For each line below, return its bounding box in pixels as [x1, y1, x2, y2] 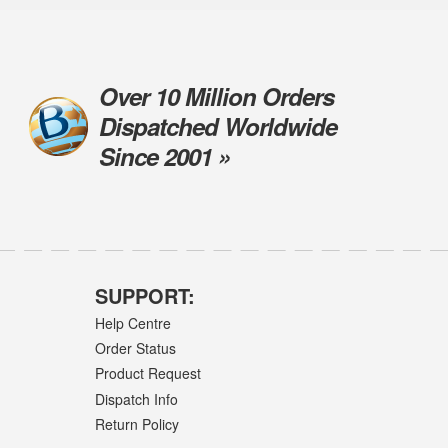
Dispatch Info [94, 388, 178, 409]
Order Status [94, 338, 176, 359]
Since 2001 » [98, 139, 230, 174]
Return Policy [94, 413, 179, 434]
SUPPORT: [94, 281, 195, 311]
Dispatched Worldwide [98, 109, 337, 144]
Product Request [94, 363, 201, 384]
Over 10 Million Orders [98, 79, 334, 114]
